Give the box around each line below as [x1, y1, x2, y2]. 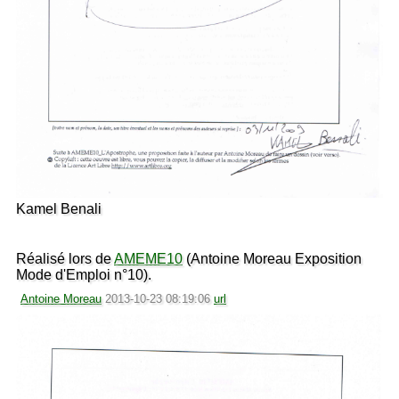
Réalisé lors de [16, 250, 114, 266]
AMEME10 [114, 250, 183, 266]
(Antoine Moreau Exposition [183, 250, 362, 266]
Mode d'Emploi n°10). [16, 266, 151, 282]
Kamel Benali [16, 200, 102, 216]
